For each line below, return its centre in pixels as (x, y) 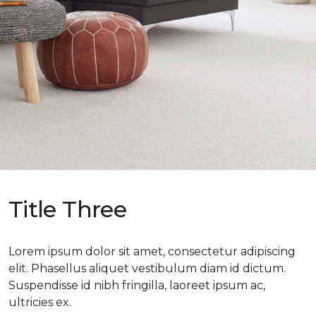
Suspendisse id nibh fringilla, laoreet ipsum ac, (137, 285)
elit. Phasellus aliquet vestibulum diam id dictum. (147, 268)
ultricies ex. (40, 302)
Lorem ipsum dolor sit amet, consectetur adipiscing (152, 251)
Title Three (67, 209)
